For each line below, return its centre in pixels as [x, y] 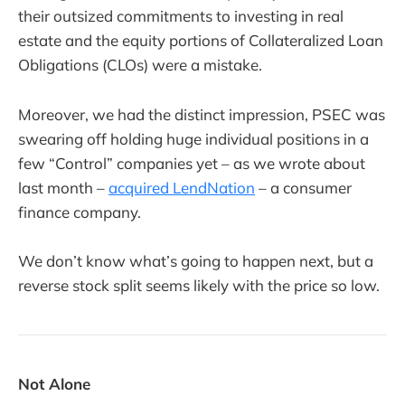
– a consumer [303, 187]
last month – [63, 187]
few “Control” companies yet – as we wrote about [192, 163]
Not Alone [54, 384]
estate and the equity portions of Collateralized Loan [201, 41]
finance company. [80, 212]
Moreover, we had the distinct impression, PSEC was [202, 114]
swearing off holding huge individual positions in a [193, 138]
